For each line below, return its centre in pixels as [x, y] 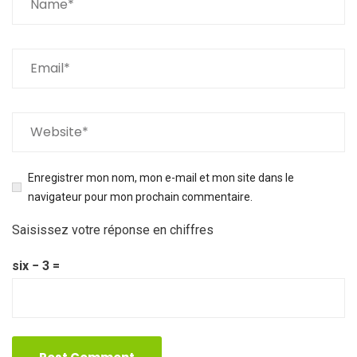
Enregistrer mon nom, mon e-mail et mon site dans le [161, 177]
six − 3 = [36, 265]
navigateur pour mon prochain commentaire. [140, 196]
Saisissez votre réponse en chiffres [113, 229]
